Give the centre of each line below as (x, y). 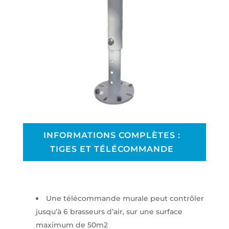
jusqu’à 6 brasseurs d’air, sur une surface (109, 212)
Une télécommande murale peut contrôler (125, 199)
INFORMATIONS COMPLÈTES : (112, 135)
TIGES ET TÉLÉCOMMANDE (112, 149)
